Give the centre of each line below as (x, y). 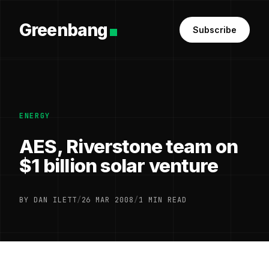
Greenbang (64, 30)
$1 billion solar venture (119, 166)
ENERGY (35, 116)
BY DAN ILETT (48, 200)
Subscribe (215, 30)
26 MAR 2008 (108, 200)
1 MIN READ (163, 200)
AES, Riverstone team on (128, 147)
